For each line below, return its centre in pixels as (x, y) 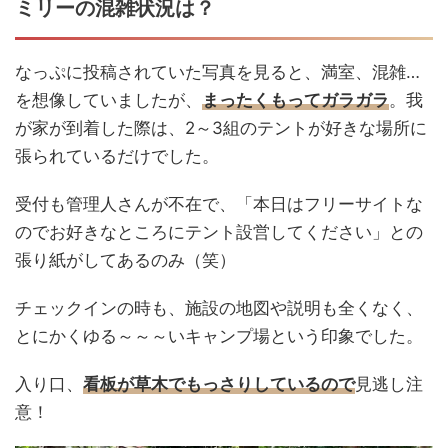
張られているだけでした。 (117, 156)
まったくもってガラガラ (295, 100)
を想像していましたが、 (108, 100)
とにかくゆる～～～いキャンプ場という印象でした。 (219, 336)
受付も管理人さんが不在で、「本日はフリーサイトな (219, 204)
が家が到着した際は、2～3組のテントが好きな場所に (221, 128)
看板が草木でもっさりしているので (219, 384)
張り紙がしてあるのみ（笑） (125, 260)
